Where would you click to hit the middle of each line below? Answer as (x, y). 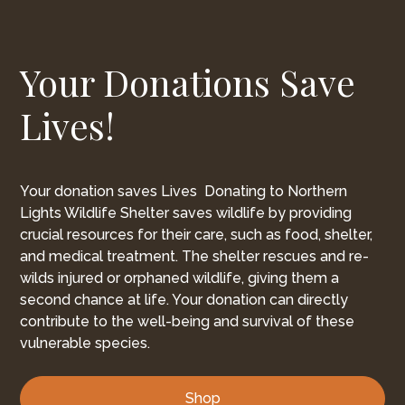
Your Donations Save (188, 82)
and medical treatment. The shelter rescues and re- (195, 257)
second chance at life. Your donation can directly (184, 300)
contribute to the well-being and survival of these (188, 322)
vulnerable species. (85, 344)
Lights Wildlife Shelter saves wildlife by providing (186, 213)
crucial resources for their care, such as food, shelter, (197, 235)
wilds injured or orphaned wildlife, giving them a (180, 278)
